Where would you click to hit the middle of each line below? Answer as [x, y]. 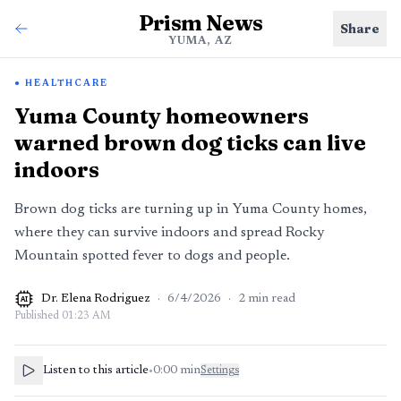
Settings [220, 371]
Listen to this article [96, 371]
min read [272, 299]
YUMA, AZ [200, 41]
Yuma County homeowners [162, 116]
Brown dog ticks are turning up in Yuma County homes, [191, 209]
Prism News [200, 23]
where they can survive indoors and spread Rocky [169, 233]
